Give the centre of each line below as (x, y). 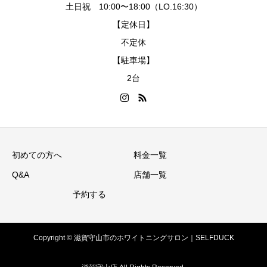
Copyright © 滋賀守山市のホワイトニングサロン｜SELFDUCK (133, 238)
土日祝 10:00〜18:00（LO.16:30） (133, 6)
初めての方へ (37, 155)
